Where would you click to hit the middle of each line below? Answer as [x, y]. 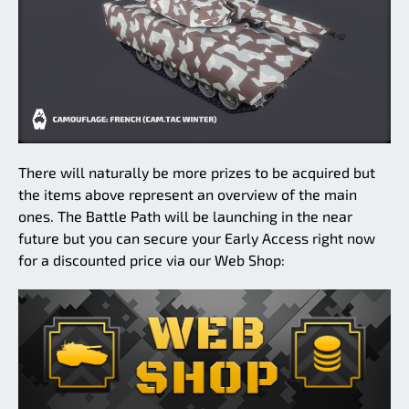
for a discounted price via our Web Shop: [152, 260]
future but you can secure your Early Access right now [197, 238]
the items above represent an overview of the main [188, 194]
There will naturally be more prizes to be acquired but [197, 173]
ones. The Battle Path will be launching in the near [185, 216]
